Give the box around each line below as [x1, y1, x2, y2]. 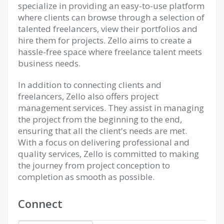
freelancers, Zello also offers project [18, 90, 158, 102]
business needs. [18, 57, 80, 69]
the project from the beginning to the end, [18, 113, 182, 125]
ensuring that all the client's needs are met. [18, 124, 187, 136]
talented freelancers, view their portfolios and [18, 22, 197, 34]
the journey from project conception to [18, 159, 170, 171]
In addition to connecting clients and [18, 78, 161, 90]
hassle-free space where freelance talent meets [18, 45, 202, 57]
